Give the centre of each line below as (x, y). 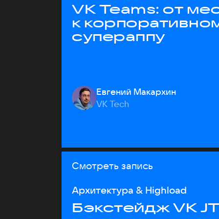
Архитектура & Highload (129, 190)
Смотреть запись (112, 165)
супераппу (119, 36)
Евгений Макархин (136, 92)
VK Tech (113, 104)
